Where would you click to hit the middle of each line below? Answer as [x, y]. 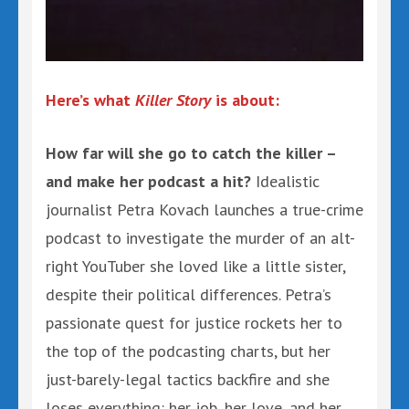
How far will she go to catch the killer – [191, 153]
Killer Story [173, 100]
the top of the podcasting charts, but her [188, 351]
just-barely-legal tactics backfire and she [188, 379]
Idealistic [285, 181]
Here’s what [90, 100]
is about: [245, 100]
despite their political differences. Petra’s [189, 294]
